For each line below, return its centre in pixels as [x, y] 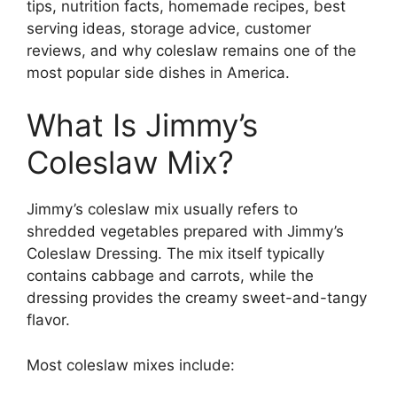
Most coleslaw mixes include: [131, 365]
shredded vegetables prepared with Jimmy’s [185, 231]
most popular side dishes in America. [158, 72]
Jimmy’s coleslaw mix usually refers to [162, 209]
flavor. [48, 320]
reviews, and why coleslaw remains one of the [191, 50]
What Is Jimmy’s [142, 125]
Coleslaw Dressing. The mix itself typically [175, 253]
